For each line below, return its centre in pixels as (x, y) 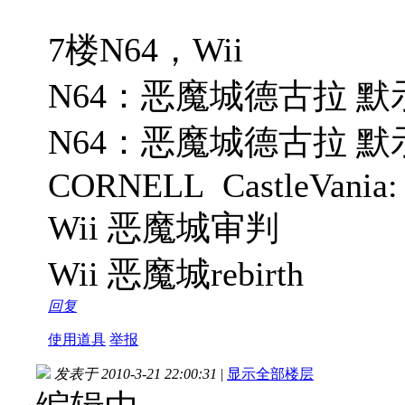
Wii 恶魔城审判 (164, 227)
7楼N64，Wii (146, 49)
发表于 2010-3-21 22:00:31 (136, 373)
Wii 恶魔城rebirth (176, 273)
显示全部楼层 (270, 373)
